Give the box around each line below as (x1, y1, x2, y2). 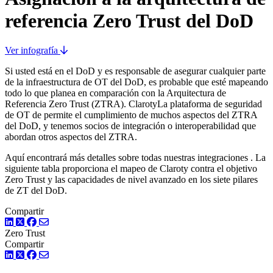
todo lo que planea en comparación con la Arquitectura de (5, 88, 226, 99)
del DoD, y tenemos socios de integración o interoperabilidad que (5, 121, 256, 132)
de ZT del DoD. (5, 185, 67, 196)
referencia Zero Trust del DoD (5, 9, 253, 32)
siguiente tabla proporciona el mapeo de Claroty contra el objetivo (5, 163, 257, 174)
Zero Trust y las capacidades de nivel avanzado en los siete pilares (5, 174, 258, 185)
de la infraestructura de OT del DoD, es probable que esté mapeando (5, 77, 268, 88)
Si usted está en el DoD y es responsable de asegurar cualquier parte (5, 66, 266, 77)
